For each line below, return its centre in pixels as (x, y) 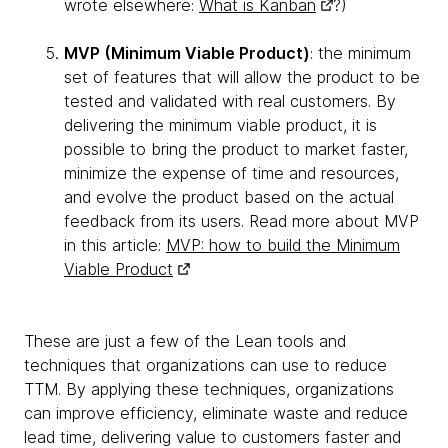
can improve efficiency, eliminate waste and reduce (216, 413)
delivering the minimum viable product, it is (220, 125)
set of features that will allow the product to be (242, 77)
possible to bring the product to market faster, (236, 149)
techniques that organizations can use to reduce (205, 365)
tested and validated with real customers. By (230, 101)
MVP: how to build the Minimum (283, 245)
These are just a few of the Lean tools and (185, 341)
